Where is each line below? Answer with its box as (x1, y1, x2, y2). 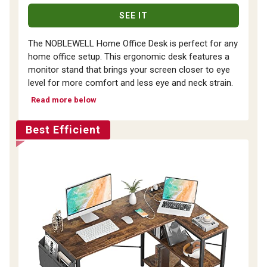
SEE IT (119, 10, 148, 20)
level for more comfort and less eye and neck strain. (28, 77, 233, 88)
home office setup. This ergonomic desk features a (28, 51, 229, 62)
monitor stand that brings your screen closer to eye (28, 64, 230, 75)
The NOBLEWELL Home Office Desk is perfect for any (28, 38, 238, 49)
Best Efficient (26, 123, 101, 136)
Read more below (31, 95, 97, 104)
